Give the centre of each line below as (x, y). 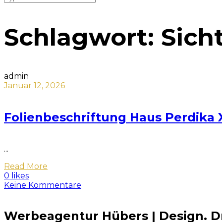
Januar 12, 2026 (34, 85)
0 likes (16, 175)
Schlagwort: (83, 37)
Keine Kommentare (43, 185)
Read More (26, 166)
